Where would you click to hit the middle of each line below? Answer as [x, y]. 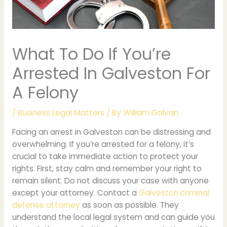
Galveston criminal [174, 193]
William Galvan [150, 112]
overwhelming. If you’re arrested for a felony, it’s [103, 144]
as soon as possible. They [129, 205]
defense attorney [46, 205]
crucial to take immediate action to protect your [105, 157]
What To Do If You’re [91, 54]
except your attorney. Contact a [75, 193]
